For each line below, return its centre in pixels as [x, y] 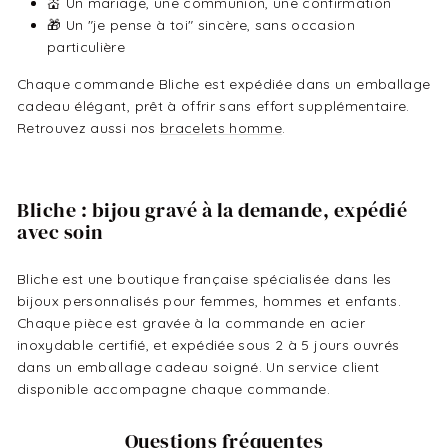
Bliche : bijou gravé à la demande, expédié [212, 210]
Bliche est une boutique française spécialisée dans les [204, 278]
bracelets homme [221, 127]
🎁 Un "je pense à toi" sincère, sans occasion [201, 24]
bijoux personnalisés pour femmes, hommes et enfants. [209, 300]
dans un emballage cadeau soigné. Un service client [198, 366]
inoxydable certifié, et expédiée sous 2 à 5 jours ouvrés [208, 344]
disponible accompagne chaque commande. [174, 388]
